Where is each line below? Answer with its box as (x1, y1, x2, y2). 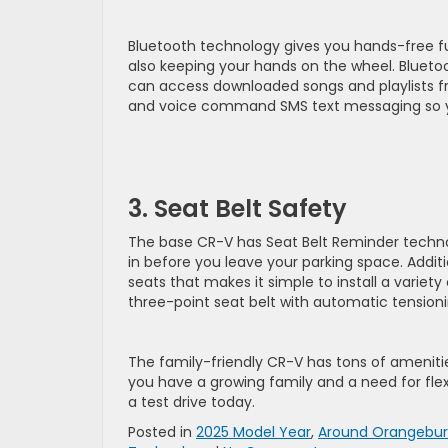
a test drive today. (128, 392, 259, 412)
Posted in (128, 422, 196, 442)
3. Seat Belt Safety (128, 192, 347, 225)
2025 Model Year (196, 422, 311, 442)
